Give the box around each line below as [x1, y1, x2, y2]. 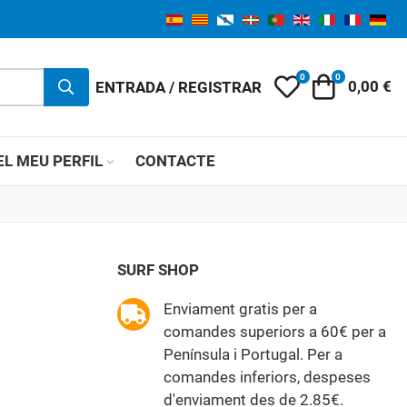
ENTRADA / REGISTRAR [94, 77, 262, 96]
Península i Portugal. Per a [163, 345, 342, 364]
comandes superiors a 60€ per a [163, 323, 386, 342]
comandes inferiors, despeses [163, 368, 371, 387]
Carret [333, 75, 377, 94]
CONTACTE [134, 152, 215, 171]
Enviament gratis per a [163, 300, 317, 319]
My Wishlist [298, 75, 382, 94]
